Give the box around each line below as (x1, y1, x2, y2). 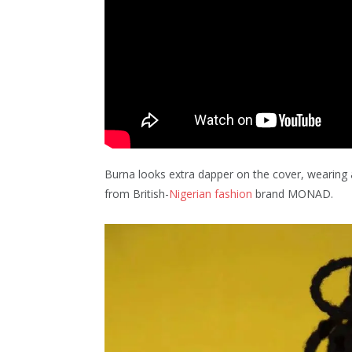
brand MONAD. (252, 185, 333, 201)
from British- (104, 185, 169, 201)
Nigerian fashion (169, 185, 252, 201)
